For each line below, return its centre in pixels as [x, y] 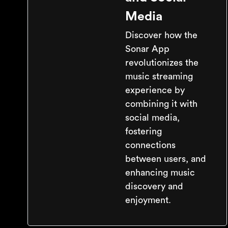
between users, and [166, 159]
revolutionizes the [162, 63]
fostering [144, 131]
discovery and [154, 186]
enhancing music [160, 173]
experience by [155, 90]
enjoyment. [148, 200]
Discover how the [161, 35]
